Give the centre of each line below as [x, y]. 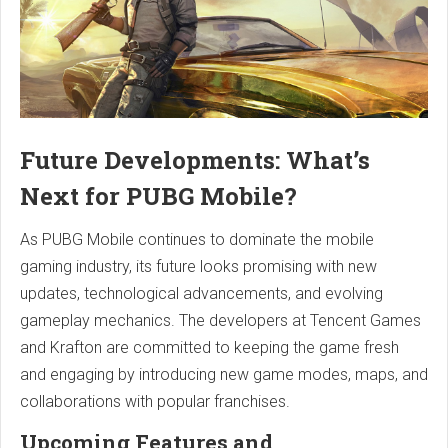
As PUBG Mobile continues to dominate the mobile [197, 240]
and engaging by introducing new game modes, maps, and [224, 375]
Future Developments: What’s [195, 160]
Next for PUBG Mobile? [158, 196]
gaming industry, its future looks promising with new [198, 267]
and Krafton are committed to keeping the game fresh [209, 348]
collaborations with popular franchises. [155, 402]
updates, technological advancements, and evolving [201, 294]
